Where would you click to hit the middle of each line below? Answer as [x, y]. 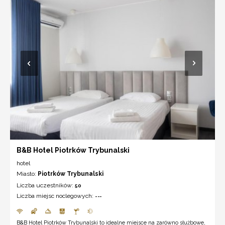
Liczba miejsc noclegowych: [56, 196]
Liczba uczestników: [46, 185]
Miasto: [27, 174]
